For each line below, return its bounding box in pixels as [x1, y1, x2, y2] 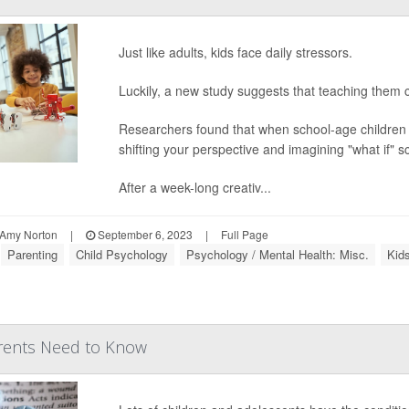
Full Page [220, 226, 268, 242]
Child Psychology [75, 246, 168, 263]
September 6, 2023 [94, 226, 193, 242]
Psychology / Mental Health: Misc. [185, 246, 369, 263]
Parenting [6, 246, 58, 263]
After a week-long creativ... [118, 178, 271, 196]
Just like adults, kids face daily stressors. [118, 43, 352, 61]
